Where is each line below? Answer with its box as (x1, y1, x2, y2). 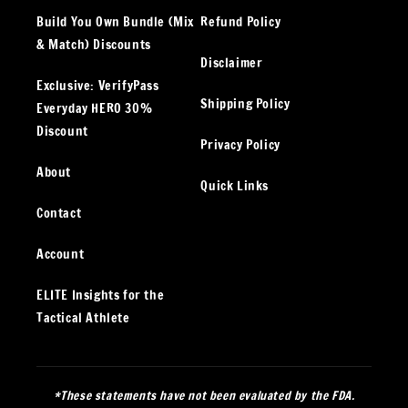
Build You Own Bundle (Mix (36, 13, 195, 32)
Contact (36, 204, 82, 223)
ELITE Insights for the (36, 286, 165, 305)
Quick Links (200, 177, 269, 196)
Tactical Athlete (36, 309, 130, 328)
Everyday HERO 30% (36, 99, 153, 118)
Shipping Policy (200, 95, 291, 114)
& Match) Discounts (36, 36, 151, 55)
